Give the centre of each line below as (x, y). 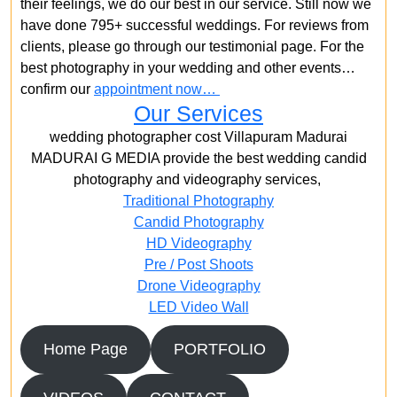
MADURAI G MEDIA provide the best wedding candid (198, 158)
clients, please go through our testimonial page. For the (192, 47)
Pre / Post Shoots (198, 265)
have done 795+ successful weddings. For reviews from (195, 25)
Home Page (85, 349)
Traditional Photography (198, 201)
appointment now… (157, 89)
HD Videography (198, 243)
